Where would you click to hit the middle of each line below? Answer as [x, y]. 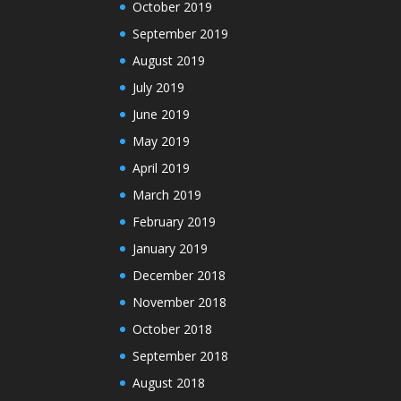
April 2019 [162, 167]
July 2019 [159, 87]
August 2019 [169, 60]
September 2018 [181, 355]
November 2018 [180, 302]
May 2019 [162, 141]
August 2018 [169, 382]
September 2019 [181, 33]
